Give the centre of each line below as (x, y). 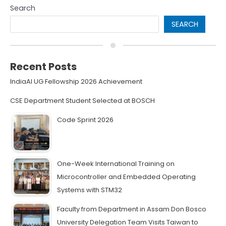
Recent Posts (43, 67)
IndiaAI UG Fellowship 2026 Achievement (76, 82)
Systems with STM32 (90, 190)
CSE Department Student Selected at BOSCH (82, 101)
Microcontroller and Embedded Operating (126, 177)
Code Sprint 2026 (85, 120)
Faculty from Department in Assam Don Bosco (132, 209)
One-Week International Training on (116, 164)
